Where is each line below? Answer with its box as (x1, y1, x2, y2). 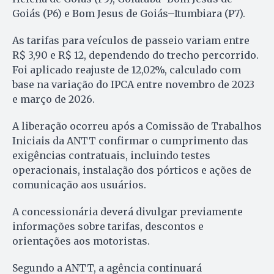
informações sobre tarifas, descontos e (12, 220, 204, 232)
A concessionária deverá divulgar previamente (12, 205, 243, 218)
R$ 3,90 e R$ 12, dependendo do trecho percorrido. (12, 48, 259, 61)
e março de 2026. (12, 92, 95, 105)
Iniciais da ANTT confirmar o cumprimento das (12, 134, 248, 147)
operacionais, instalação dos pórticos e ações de (12, 163, 251, 176)
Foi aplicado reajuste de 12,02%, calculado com (12, 63, 241, 76)
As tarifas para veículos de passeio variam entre (12, 34, 250, 46)
